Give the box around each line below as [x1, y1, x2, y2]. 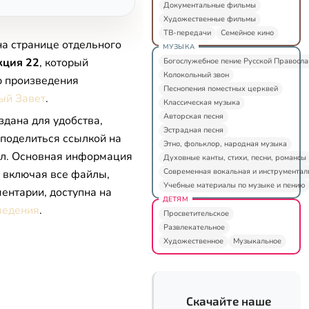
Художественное [163, 235, 223, 246]
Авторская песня [163, 110, 223, 121]
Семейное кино [220, 27, 274, 38]
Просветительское [163, 208, 229, 219]
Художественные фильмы [163, 13, 256, 24]
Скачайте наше [186, 294, 271, 308]
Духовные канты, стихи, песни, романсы [163, 152, 306, 163]
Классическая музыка [163, 97, 240, 108]
